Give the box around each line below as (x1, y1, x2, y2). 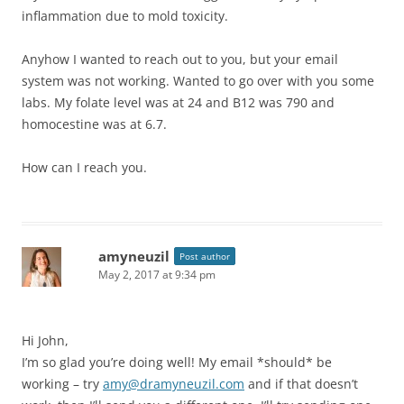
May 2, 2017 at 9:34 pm (98, 266, 216, 282)
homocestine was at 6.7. (22, 115, 167, 133)
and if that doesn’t (244, 374, 358, 392)
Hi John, (22, 331, 69, 349)
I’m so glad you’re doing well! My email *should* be (22, 353, 332, 371)
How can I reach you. (22, 158, 147, 176)
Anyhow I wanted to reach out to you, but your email (22, 50, 338, 68)
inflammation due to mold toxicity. (22, 6, 228, 24)
